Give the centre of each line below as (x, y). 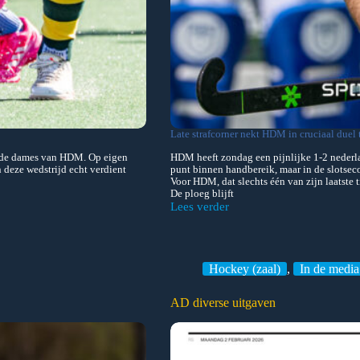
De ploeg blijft (202, 194)
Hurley (187, 254)
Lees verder (200, 207)
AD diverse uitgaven (223, 303)
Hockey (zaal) (245, 269)
